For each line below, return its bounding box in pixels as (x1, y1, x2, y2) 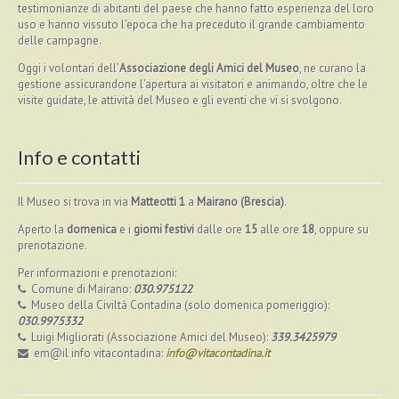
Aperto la (18, 222, 67, 237)
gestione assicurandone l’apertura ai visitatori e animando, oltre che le (18, 77, 368, 92)
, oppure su (314, 222, 369, 237)
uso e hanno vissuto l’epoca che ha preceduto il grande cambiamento (18, 17, 365, 32)
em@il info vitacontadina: (31, 346, 166, 361)
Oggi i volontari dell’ (18, 61, 119, 76)
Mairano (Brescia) (197, 194, 284, 209)
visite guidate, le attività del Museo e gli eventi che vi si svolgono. (18, 93, 342, 108)
